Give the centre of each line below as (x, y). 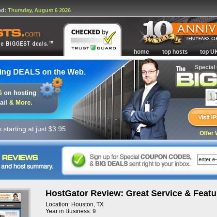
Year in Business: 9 (70, 211)
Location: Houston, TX (74, 204)
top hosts (175, 52)
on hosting (19, 93)
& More (20, 102)
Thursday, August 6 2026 (39, 10)
